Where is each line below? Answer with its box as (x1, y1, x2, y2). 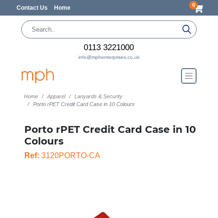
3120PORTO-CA (39, 151, 100, 160)
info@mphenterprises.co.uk (78, 54, 140, 60)
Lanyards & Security (74, 93, 123, 99)
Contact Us (16, 4, 49, 11)
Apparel (47, 93, 65, 99)
